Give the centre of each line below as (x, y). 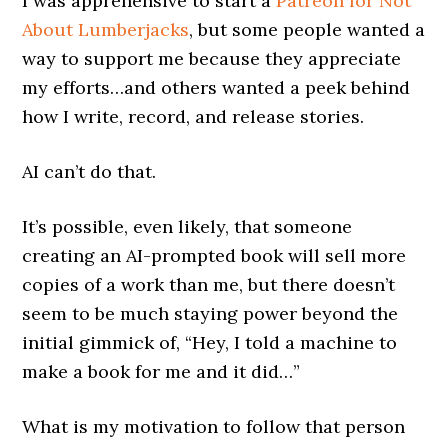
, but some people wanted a (307, 30)
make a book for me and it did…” (161, 372)
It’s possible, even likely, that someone (187, 227)
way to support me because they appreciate (212, 59)
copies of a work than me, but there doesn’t (209, 285)
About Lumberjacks (106, 30)
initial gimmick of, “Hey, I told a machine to (210, 343)
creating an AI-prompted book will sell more (214, 256)
